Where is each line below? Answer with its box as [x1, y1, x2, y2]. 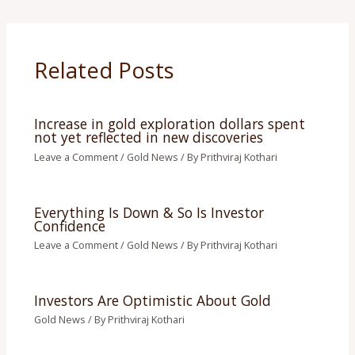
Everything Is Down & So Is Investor [33, 202, 264, 222]
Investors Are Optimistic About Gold [33, 291, 271, 311]
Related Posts [33, 55, 174, 86]
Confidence [33, 216, 105, 235]
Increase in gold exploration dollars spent [33, 114, 305, 134]
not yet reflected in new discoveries [33, 128, 263, 147]
